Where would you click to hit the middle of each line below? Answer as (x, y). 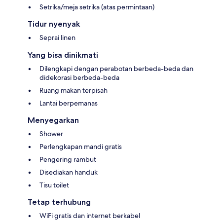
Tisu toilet (54, 185)
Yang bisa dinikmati (63, 55)
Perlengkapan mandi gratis (81, 147)
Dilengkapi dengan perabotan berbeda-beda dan (116, 69)
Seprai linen (57, 38)
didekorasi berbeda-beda (79, 78)
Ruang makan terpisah (74, 91)
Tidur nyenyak (54, 24)
